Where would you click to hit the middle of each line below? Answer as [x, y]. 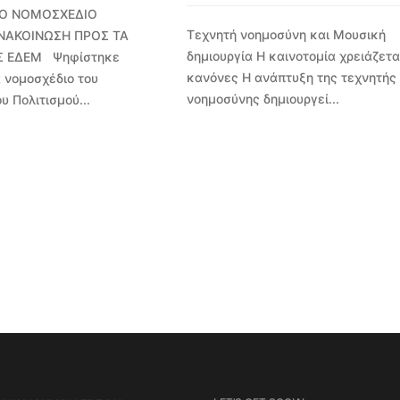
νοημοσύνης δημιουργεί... [262, 99]
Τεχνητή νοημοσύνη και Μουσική [286, 35]
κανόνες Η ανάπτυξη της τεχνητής [291, 78]
